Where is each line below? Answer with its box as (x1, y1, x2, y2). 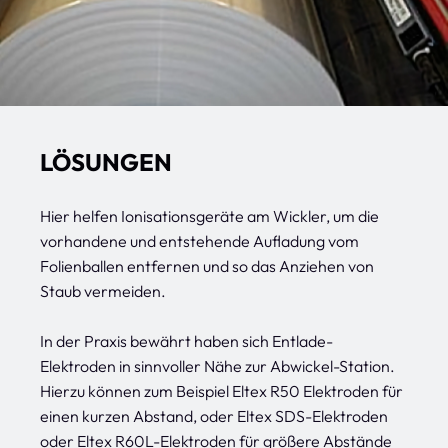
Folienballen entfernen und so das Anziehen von (40, 256, 374, 276)
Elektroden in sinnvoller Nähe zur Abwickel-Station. (40, 356, 395, 376)
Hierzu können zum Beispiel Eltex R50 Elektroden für (40, 381, 403, 401)
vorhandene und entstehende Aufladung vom (40, 231, 359, 251)
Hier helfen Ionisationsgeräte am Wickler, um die (40, 206, 379, 226)
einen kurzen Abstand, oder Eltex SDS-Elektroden (40, 406, 388, 426)
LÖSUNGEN (40, 147, 172, 177)
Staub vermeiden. (40, 281, 166, 301)
